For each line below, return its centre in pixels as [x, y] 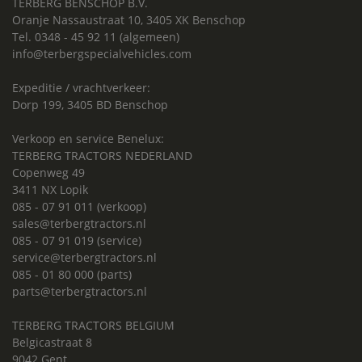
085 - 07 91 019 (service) [77, 241]
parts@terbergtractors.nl [80, 292]
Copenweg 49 [48, 173]
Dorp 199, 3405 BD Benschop [90, 105]
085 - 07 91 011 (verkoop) [79, 207]
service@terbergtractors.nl [84, 258]
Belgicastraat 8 [52, 343]
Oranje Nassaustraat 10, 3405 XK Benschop [129, 20]
